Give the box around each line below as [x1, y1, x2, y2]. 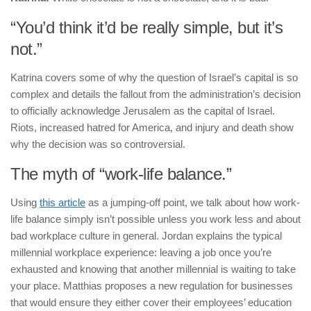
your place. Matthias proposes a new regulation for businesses [10, 279, 293, 292]
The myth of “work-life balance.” [10, 164, 231, 183]
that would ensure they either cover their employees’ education [10, 296, 292, 308]
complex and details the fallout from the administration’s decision [10, 87, 301, 100]
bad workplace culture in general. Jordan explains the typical [10, 229, 282, 242]
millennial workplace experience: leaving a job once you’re [10, 246, 271, 258]
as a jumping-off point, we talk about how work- [85, 196, 300, 208]
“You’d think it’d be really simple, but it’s [10, 17, 283, 37]
